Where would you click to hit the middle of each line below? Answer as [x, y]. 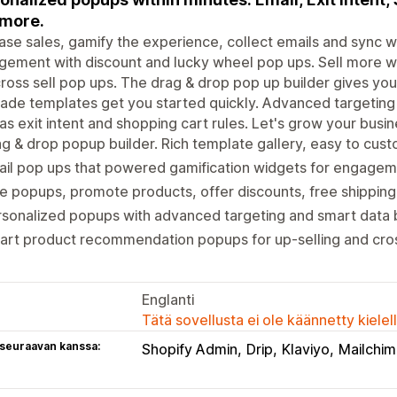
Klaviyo [306, 349]
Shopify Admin [190, 349]
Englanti [168, 299]
